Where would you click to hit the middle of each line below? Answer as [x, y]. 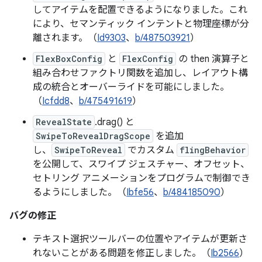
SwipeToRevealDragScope [93, 136]
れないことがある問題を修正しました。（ [122, 253]
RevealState [64, 122]
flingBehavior [213, 150]
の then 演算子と [213, 59]
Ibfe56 [140, 192]
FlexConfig [148, 59]
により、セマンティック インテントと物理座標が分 [141, 24]
